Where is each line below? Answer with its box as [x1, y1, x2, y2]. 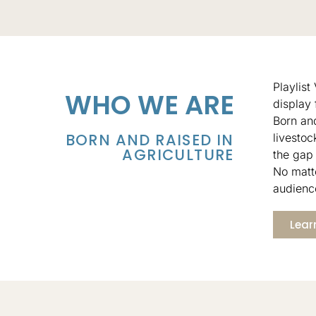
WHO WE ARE [64, 86, 234, 123]
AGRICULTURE [122, 144, 234, 165]
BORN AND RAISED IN [65, 129, 234, 150]
